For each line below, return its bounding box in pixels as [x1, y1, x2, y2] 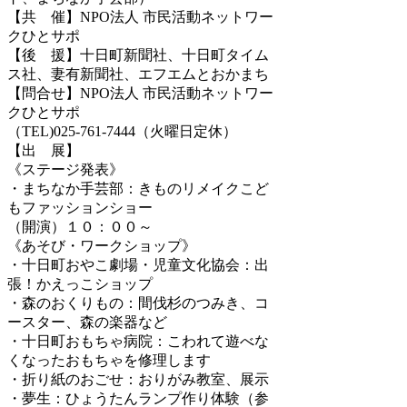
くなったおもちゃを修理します [7, 352, 211, 368]
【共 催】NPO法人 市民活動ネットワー [7, 8, 273, 25]
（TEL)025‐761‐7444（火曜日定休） [7, 123, 237, 139]
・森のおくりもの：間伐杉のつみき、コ [7, 294, 269, 311]
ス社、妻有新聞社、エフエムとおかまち [7, 65, 269, 82]
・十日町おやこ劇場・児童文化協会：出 [7, 256, 269, 273]
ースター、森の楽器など [7, 313, 167, 330]
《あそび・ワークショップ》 [7, 237, 196, 253]
